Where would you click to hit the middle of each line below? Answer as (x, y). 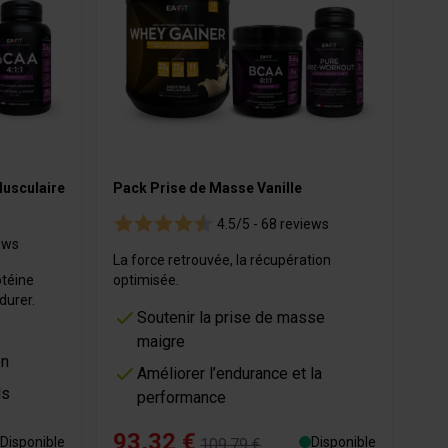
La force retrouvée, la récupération (222, 260)
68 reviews (294, 224)
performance (182, 398)
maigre (161, 342)
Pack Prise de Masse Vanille (208, 188)
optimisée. (146, 280)
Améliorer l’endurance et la (230, 374)
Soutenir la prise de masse (231, 318)
